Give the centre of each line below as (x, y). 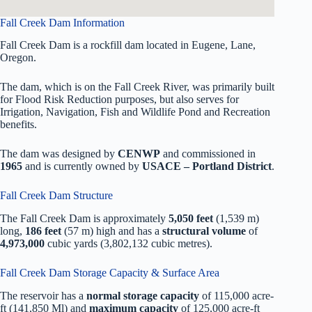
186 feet (43, 231)
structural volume (204, 231)
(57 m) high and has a (112, 231)
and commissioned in (208, 154)
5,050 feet (191, 219)
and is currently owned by (82, 166)
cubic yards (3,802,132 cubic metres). (128, 244)
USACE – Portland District (207, 166)
